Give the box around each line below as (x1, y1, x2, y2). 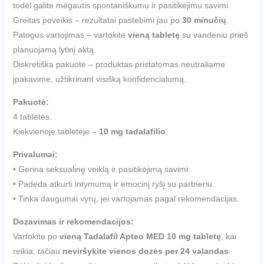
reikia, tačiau (12, 246, 62, 256)
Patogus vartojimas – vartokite (12, 29, 128, 39)
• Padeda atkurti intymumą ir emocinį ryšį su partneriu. (12, 179, 214, 189)
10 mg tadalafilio (98, 126, 166, 136)
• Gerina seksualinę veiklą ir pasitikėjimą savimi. (12, 164, 190, 174)
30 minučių (181, 15, 226, 25)
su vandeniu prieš (179, 29, 248, 39)
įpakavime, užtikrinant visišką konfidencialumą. (12, 74, 186, 84)
